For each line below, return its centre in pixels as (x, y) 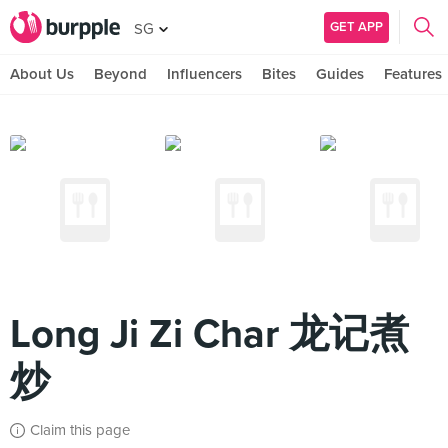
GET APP (356, 26)
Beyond (120, 74)
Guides (340, 74)
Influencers (204, 74)
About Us (42, 74)
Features (413, 74)
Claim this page (80, 430)
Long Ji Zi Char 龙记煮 (209, 334)
